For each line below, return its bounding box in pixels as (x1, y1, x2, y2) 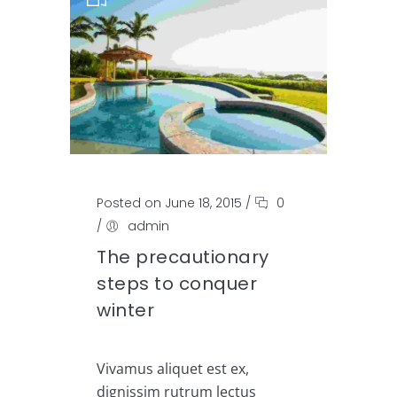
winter (97, 298, 154, 323)
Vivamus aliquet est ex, (97, 359, 249, 379)
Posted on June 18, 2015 (97, 194, 242, 213)
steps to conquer (97, 271, 257, 297)
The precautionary (97, 245, 269, 270)
